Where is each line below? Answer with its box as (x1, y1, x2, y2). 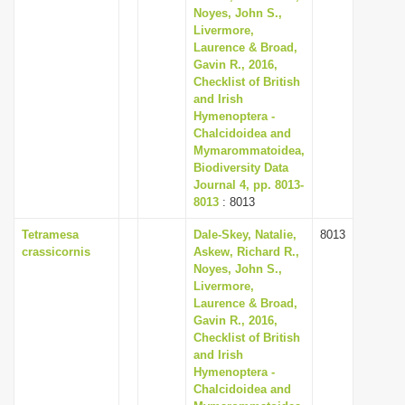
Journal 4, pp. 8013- (193, 178, 304, 192)
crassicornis (22, 245, 90, 259)
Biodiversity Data (193, 161, 288, 174)
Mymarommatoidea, (193, 144, 305, 157)
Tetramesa (22, 228, 79, 241)
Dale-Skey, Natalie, (193, 228, 297, 241)
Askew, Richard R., (193, 245, 299, 259)
